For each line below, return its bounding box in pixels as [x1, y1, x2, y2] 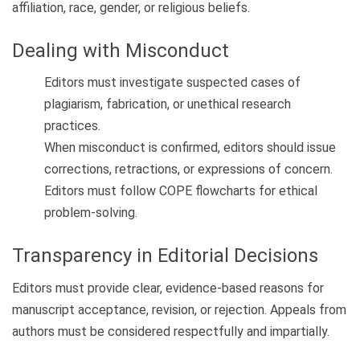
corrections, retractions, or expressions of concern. [44, 162, 333, 178]
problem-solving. [44, 205, 137, 221]
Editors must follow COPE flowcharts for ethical [44, 183, 317, 199]
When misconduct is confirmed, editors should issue [44, 140, 336, 156]
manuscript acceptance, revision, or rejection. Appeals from [12, 301, 346, 317]
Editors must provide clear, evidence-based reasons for [12, 280, 324, 296]
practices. [44, 118, 100, 134]
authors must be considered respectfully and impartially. [12, 323, 329, 339]
